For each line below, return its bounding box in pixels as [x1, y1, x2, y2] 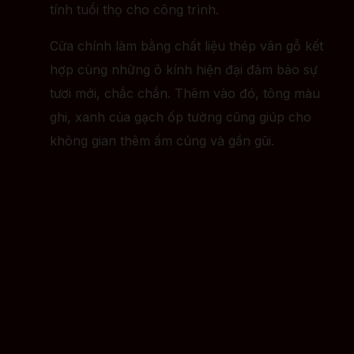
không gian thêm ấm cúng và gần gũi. [50, 133, 274, 149]
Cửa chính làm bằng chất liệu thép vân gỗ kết [50, 38, 323, 55]
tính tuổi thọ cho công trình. [50, 2, 219, 18]
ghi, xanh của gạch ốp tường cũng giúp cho [50, 109, 311, 126]
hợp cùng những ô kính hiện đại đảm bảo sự [50, 62, 318, 78]
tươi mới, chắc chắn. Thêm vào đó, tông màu [50, 85, 320, 102]
